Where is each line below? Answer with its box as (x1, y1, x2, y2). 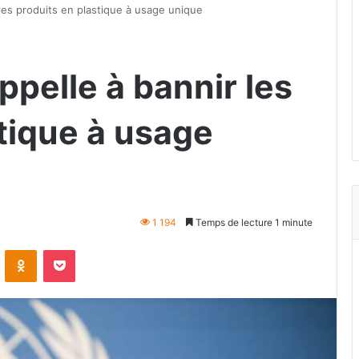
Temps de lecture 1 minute (193, 216, 313, 228)
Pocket (75, 242, 109, 256)
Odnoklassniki (36, 242, 105, 256)
